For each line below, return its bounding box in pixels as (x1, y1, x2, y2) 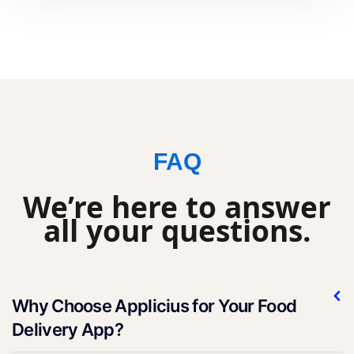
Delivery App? (12, 318, 123, 340)
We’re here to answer (23, 186, 331, 227)
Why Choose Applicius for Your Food (12, 295, 297, 316)
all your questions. (43, 209, 311, 250)
